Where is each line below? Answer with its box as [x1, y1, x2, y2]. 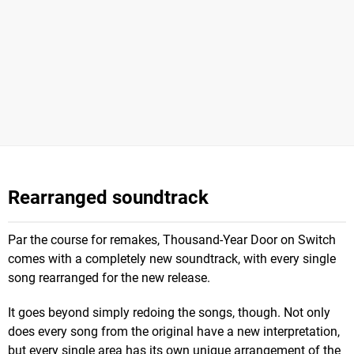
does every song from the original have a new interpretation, [8, 323, 340, 339]
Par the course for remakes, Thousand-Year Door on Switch [8, 232, 336, 247]
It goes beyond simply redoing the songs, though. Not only [8, 304, 330, 320]
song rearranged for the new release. [8, 269, 210, 285]
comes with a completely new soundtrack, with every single [8, 250, 336, 266]
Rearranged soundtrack [8, 186, 209, 209]
